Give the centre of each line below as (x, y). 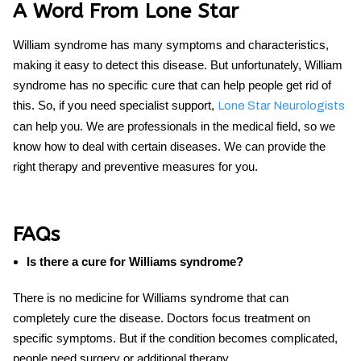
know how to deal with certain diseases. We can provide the (169, 146)
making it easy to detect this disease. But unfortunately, (159, 64)
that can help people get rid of (255, 85)
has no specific (109, 85)
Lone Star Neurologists (281, 105)
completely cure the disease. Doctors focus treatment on (162, 317)
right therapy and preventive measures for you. (135, 166)
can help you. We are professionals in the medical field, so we (174, 126)
